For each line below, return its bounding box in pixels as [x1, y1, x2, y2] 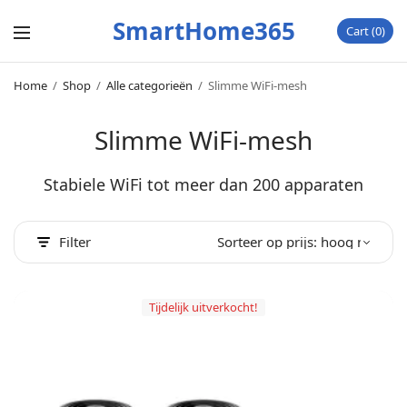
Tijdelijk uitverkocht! [148, 299, 258, 316]
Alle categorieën [106, 77, 193, 94]
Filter [59, 233, 91, 251]
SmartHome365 [112, 14, 295, 47]
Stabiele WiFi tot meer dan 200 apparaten [43, 174, 364, 195]
